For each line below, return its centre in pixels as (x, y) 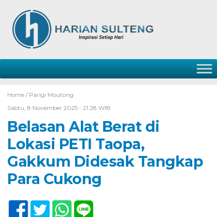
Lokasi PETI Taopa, (76, 144)
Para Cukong (54, 179)
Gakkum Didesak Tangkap (105, 162)
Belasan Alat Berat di (84, 127)
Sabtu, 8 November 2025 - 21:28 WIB (59, 108)
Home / (18, 95)
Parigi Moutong (51, 95)
